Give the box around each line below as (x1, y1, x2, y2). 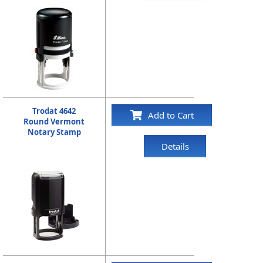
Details (161, 140, 189, 152)
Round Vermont (23, 116, 85, 127)
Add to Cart (147, 109, 194, 121)
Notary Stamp (27, 127, 81, 137)
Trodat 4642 (32, 106, 76, 116)
